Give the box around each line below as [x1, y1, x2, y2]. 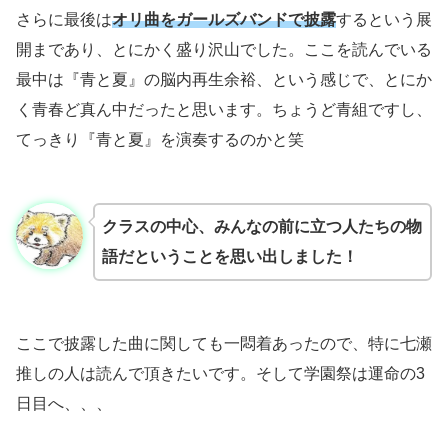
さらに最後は [16, 10, 112, 28]
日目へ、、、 [16, 394, 112, 412]
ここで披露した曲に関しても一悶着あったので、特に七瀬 [16, 334, 432, 352]
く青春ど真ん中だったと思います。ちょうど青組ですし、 [16, 100, 432, 118]
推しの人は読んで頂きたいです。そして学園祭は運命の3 [16, 364, 425, 382]
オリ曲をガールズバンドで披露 [112, 10, 336, 28]
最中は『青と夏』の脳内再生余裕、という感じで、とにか [16, 70, 432, 88]
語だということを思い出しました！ [101, 247, 358, 265]
